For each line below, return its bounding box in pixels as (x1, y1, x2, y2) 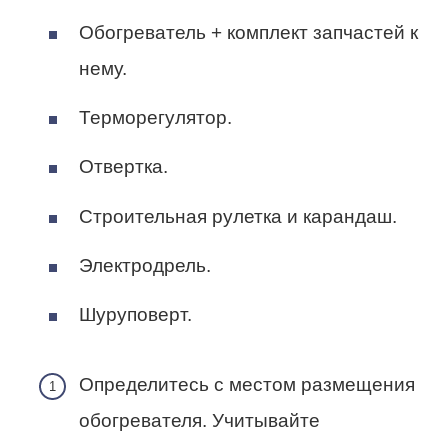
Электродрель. (79, 254, 211, 276)
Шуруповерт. (79, 304, 192, 326)
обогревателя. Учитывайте (79, 410, 320, 432)
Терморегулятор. (79, 107, 232, 129)
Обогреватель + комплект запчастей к (79, 21, 418, 43)
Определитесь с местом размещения (79, 374, 415, 396)
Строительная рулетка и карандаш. (79, 205, 397, 227)
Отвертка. (79, 156, 168, 178)
